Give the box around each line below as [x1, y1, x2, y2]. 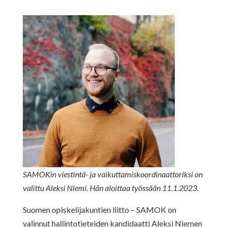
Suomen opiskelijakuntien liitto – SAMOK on [22, 204, 176, 214]
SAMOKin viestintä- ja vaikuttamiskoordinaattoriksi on [22, 169, 203, 179]
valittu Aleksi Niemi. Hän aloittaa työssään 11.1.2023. [22, 182, 199, 193]
